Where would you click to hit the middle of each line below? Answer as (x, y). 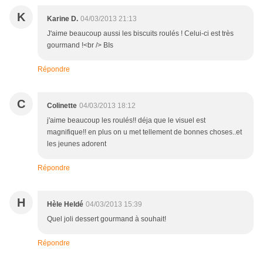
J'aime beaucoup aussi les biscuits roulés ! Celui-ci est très (140, 34)
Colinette (62, 106)
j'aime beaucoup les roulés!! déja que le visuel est (126, 121)
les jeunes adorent (77, 144)
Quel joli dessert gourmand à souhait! (107, 219)
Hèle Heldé (65, 205)
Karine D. (63, 19)
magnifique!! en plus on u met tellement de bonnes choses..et (144, 132)
